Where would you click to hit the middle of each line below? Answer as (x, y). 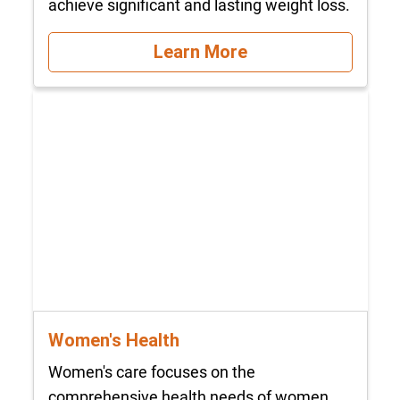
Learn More (200, 52)
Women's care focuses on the (151, 372)
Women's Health (113, 340)
